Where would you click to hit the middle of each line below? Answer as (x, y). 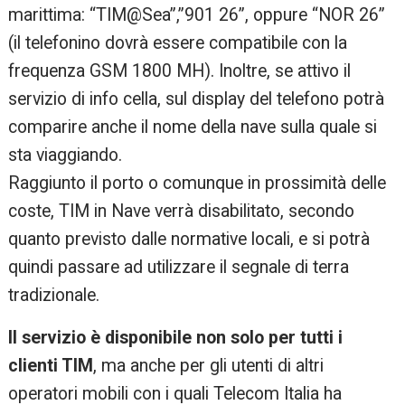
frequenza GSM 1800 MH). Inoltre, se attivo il (180, 71)
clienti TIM (51, 366)
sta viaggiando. (66, 155)
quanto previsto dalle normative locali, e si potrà (189, 240)
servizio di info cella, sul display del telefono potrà (197, 99)
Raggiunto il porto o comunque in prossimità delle (198, 184)
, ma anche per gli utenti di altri (209, 366)
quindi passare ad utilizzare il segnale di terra (179, 268)
